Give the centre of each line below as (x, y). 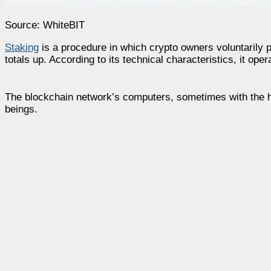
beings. (21, 109)
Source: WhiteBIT (45, 25)
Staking (22, 47)
